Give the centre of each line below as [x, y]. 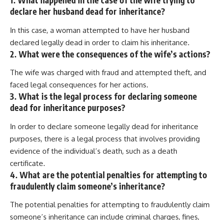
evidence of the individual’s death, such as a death [94, 151]
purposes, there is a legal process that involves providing [105, 138]
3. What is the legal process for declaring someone [103, 96]
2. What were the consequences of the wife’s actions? [110, 54]
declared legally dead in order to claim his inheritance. [100, 42]
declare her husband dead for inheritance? [87, 12]
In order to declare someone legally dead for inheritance [104, 126]
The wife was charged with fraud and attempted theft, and [108, 73]
